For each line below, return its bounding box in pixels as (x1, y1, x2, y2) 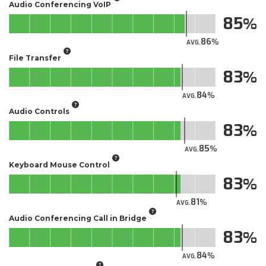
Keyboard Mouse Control (9, 160, 110, 169)
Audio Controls (9, 106, 69, 116)
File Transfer (9, 53, 61, 62)
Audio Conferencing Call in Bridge (9, 213, 147, 223)
